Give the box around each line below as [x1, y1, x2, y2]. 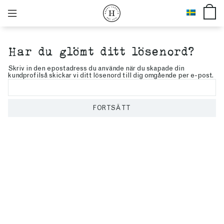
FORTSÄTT [93, 103, 131, 111]
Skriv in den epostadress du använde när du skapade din [8, 64, 184, 73]
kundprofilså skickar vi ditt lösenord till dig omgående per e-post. [8, 71, 213, 80]
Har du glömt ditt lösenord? [8, 43, 194, 59]
